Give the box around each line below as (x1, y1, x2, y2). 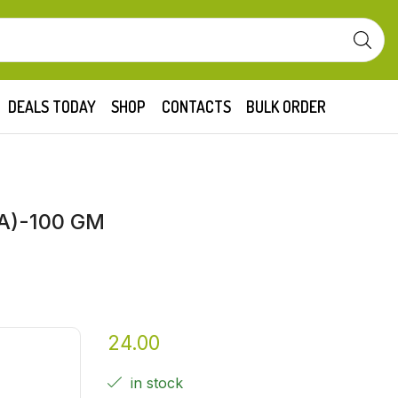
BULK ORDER (246, 96, 327, 116)
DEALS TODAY (7, 96, 96, 116)
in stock (126, 374, 184, 392)
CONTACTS (161, 96, 231, 116)
